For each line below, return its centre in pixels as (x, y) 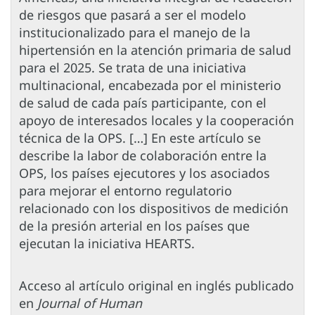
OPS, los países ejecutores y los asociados (144, 173)
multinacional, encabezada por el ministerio (150, 85)
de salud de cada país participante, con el (143, 103)
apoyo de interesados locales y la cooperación (156, 121)
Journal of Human (90, 303)
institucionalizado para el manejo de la (135, 33)
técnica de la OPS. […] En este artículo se (140, 138)
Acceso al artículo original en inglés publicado (156, 286)
